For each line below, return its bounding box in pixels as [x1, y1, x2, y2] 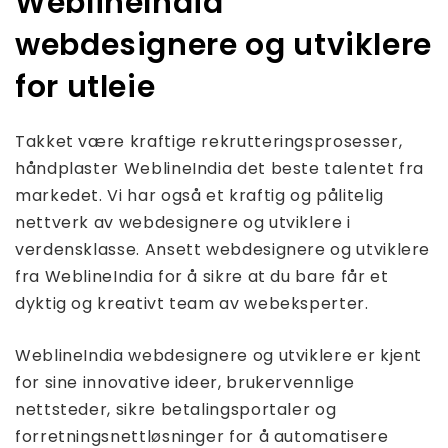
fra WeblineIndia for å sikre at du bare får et [15, 265, 389, 288]
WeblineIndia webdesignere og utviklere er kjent [15, 344, 423, 367]
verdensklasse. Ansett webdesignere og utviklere [15, 238, 431, 261]
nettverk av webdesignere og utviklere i [15, 211, 351, 234]
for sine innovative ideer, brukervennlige [15, 371, 355, 394]
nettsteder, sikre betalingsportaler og [15, 398, 337, 421]
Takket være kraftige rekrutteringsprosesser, [15, 130, 403, 153]
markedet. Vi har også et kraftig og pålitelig [15, 184, 384, 207]
